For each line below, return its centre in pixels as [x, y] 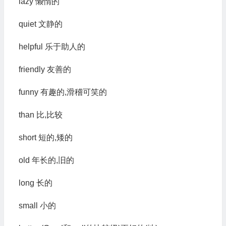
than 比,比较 [40, 115]
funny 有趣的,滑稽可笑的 [63, 92]
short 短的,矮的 [45, 137]
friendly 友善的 [45, 69]
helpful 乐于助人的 [52, 47]
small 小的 [37, 206]
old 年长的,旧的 [46, 160]
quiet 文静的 [40, 24]
